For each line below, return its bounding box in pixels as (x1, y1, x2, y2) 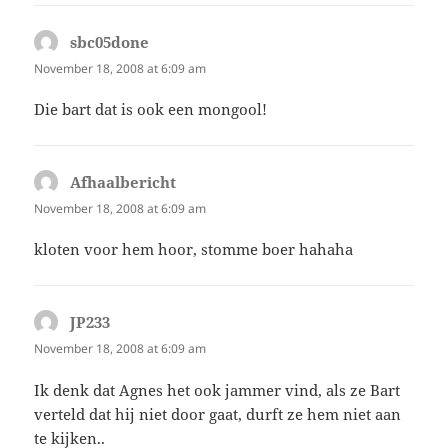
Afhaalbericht (70, 172, 177, 193)
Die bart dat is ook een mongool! (34, 99, 268, 120)
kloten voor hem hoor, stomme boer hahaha (34, 239, 354, 260)
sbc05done (70, 32, 150, 53)
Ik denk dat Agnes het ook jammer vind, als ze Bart (34, 379, 401, 400)
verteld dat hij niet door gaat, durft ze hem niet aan (34, 403, 402, 424)
